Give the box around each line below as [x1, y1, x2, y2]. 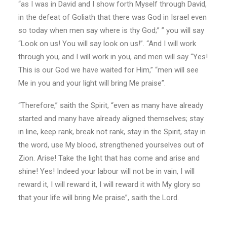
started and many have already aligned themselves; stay [18, 114, 204, 123]
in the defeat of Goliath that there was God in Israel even [18, 13, 207, 22]
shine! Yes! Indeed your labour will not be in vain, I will [18, 167, 195, 176]
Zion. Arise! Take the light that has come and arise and [18, 154, 200, 163]
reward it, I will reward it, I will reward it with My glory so [18, 180, 201, 189]
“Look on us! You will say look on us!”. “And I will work [18, 39, 196, 48]
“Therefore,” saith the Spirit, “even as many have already [18, 101, 203, 110]
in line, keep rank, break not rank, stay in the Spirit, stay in [18, 127, 206, 136]
